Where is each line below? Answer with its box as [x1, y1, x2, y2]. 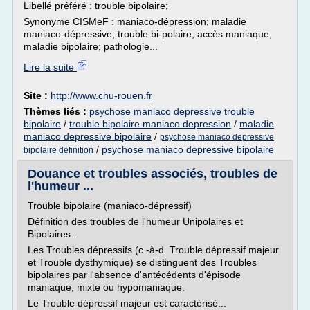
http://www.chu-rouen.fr [51, 90, 152, 101]
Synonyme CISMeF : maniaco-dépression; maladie [24, 16, 246, 27]
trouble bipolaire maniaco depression [69, 118, 231, 129]
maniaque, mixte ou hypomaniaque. [28, 282, 185, 293]
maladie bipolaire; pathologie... [24, 41, 158, 52]
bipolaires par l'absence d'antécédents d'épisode [28, 269, 241, 280]
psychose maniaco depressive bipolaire [102, 144, 274, 155]
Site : [24, 90, 51, 101]
